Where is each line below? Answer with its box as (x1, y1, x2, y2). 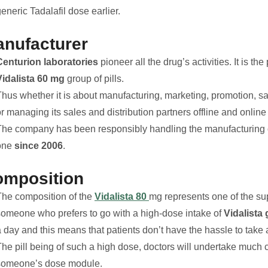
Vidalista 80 (95, 191, 149, 202)
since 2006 (12, 141, 63, 151)
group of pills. (65, 74, 124, 84)
